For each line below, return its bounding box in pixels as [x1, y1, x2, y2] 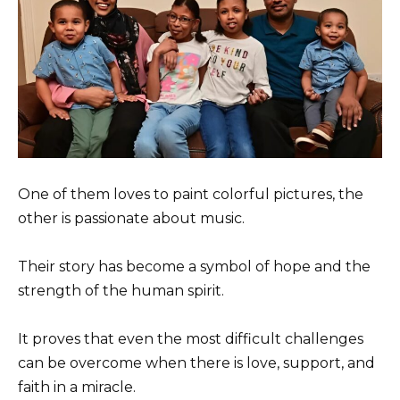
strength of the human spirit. [18, 282, 224, 300]
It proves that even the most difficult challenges [18, 330, 363, 348]
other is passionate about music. [18, 209, 245, 227]
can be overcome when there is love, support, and [18, 354, 375, 372]
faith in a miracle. [18, 379, 136, 396]
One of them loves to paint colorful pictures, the [18, 185, 363, 203]
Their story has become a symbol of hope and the [18, 258, 371, 276]
